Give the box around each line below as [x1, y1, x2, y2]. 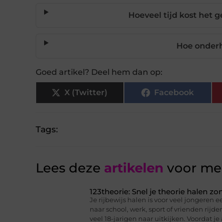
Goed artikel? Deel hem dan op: [36, 67, 163, 77]
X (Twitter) [64, 88, 108, 98]
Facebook [154, 88, 194, 98]
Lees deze [36, 160, 101, 176]
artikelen [101, 160, 164, 176]
